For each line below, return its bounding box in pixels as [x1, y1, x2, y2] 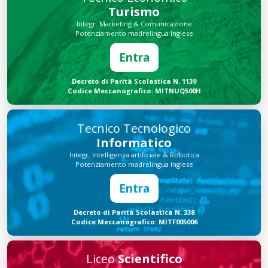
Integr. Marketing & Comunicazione [76, 19, 192, 29]
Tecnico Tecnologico [77, 120, 191, 136]
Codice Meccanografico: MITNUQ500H [67, 86, 201, 96]
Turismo [108, 4, 160, 20]
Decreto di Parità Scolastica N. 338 [74, 207, 194, 217]
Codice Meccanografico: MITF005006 [71, 217, 197, 226]
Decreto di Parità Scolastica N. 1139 [72, 77, 196, 86]
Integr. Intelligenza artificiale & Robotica [69, 150, 199, 159]
